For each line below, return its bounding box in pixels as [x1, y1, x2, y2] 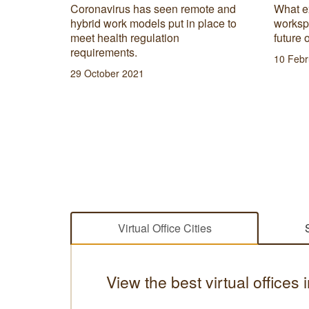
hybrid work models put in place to [70, 14, 237, 31]
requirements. [70, 43, 137, 60]
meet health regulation [70, 29, 179, 46]
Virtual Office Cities [117, 219, 212, 236]
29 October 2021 [70, 66, 144, 80]
